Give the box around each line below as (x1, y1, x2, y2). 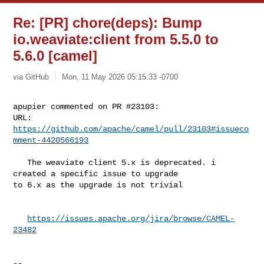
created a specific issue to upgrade (13, 169, 183, 179)
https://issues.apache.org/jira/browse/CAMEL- (27, 213, 235, 223)
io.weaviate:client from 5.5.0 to (13, 31, 219, 47)
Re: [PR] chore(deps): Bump (13, 15, 203, 31)
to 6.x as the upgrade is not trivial (13, 180, 183, 190)
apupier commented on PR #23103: (13, 101, 160, 111)
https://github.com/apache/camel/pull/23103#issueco (13, 124, 249, 134)
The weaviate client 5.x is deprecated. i (13, 157, 28, 167)
